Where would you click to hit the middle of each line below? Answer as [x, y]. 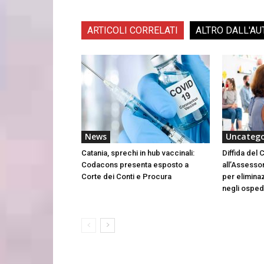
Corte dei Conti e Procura [126, 176]
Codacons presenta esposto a [135, 164]
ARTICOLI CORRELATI [133, 30]
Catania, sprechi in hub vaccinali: [138, 153]
